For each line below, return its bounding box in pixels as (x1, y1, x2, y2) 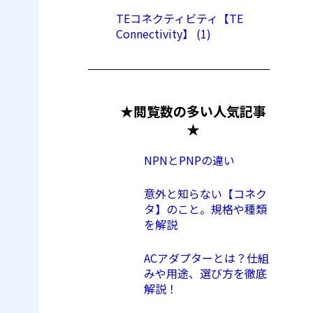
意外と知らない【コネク (144, 185, 267, 203)
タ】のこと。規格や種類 (144, 201, 267, 218)
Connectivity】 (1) (116, 24, 211, 42)
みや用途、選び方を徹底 (144, 265, 267, 282)
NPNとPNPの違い (144, 152, 235, 169)
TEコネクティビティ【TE (116, 9, 243, 27)
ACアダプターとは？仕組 (144, 249, 269, 267)
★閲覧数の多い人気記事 (119, 101, 266, 121)
